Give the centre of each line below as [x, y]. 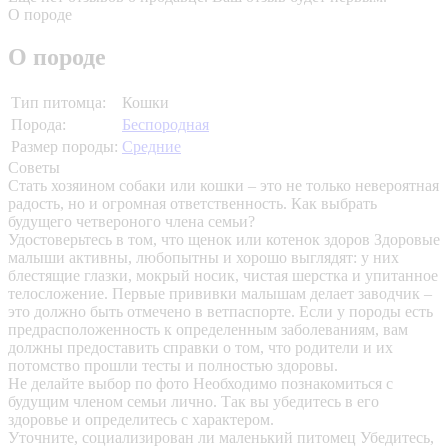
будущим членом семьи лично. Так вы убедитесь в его [193, 402]
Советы [34, 168]
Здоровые [407, 240]
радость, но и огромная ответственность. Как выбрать [192, 204]
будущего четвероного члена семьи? [131, 222]
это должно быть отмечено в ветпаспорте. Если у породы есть [220, 312]
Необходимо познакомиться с [293, 384]
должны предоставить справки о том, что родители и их [200, 348]
